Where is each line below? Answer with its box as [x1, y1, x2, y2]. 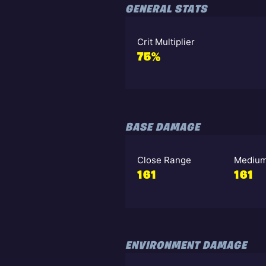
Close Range [137, 154, 191, 166]
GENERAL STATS [125, 4, 207, 16]
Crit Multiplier [137, 36, 195, 48]
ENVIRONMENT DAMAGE [125, 240, 247, 252]
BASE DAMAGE [125, 122, 200, 134]
